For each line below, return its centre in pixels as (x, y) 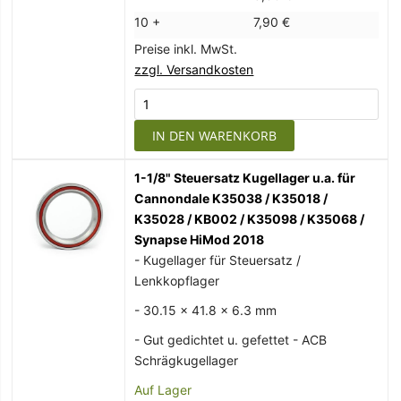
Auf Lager (163, 390)
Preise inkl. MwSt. (186, 49)
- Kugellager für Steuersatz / (218, 260)
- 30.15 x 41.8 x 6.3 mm (206, 311)
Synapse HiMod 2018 (200, 240)
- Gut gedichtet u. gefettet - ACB (231, 340)
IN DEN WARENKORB (215, 136)
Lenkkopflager (177, 281)
